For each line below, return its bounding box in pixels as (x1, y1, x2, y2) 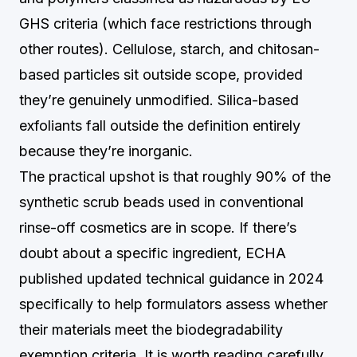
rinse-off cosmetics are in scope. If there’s (19, 219, 296, 236)
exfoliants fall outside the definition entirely (19, 117, 300, 134)
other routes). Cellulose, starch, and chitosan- (19, 41, 320, 57)
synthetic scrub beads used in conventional (19, 194, 304, 210)
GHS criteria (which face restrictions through (19, 15, 312, 32)
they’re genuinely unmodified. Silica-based (19, 92, 299, 108)
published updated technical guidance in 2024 (19, 270, 324, 287)
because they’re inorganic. (19, 143, 193, 159)
